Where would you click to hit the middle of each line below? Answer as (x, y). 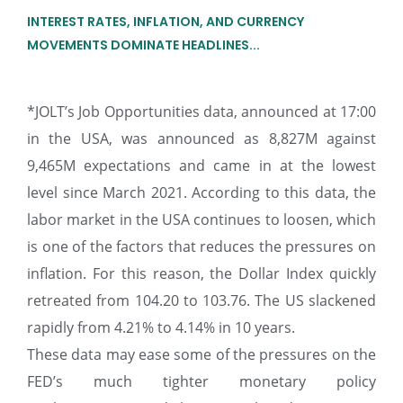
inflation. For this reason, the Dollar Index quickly (201, 274)
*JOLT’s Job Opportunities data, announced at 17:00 (201, 112)
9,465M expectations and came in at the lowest (201, 166)
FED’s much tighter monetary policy (201, 382)
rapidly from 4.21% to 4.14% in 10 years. (161, 328)
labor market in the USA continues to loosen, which (201, 220)
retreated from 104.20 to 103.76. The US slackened (201, 301)
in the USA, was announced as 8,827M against (201, 139)
